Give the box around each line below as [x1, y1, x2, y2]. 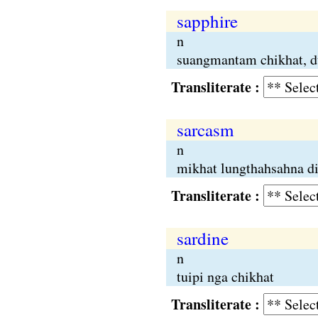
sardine [176, 226, 229, 250]
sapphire [176, 9, 238, 33]
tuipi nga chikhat [176, 267, 274, 286]
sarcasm [176, 118, 234, 141]
